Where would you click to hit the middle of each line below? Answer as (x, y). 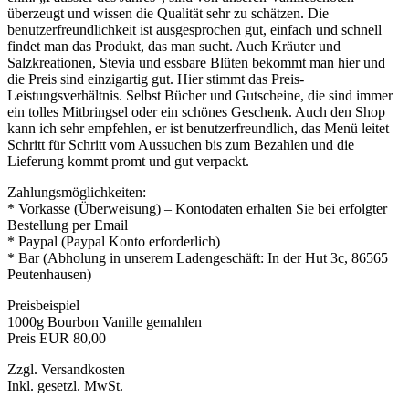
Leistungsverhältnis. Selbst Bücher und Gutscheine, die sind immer (200, 96)
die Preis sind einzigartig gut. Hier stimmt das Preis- (156, 79)
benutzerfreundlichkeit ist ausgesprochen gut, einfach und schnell (194, 30)
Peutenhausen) (49, 275)
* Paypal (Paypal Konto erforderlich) (114, 242)
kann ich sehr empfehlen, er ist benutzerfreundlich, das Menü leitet (198, 129)
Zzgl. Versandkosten (66, 370)
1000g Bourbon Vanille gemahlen (105, 322)
